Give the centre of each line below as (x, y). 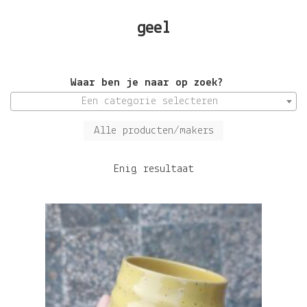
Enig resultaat (153, 169)
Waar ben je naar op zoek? (147, 82)
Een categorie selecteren (149, 101)
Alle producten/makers (153, 130)
